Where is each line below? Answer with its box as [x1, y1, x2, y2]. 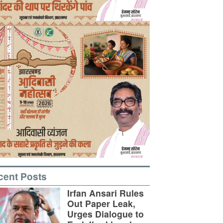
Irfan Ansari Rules [67, 186, 144, 199]
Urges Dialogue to [67, 207, 144, 220]
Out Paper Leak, [67, 197, 135, 210]
